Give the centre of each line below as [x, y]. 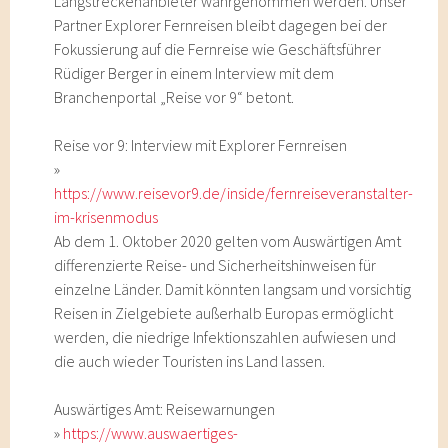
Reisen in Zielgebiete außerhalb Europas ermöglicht [224, 313]
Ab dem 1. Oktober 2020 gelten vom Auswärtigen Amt [228, 241]
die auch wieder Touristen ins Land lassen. [190, 361]
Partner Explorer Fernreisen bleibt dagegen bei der [221, 25]
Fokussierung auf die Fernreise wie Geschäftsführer [218, 49]
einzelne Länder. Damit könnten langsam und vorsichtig [233, 289]
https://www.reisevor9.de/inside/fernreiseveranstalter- [234, 193]
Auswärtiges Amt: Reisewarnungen [165, 409]
